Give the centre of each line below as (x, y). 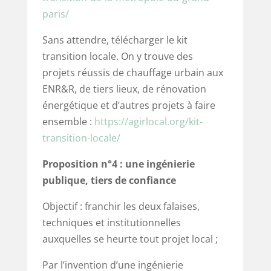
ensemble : (68, 121)
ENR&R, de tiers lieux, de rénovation (124, 89)
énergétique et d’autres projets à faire (129, 105)
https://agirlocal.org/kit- (148, 121)
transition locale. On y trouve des (117, 56)
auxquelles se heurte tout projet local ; (130, 239)
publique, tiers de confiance (109, 180)
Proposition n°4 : (83, 164)
